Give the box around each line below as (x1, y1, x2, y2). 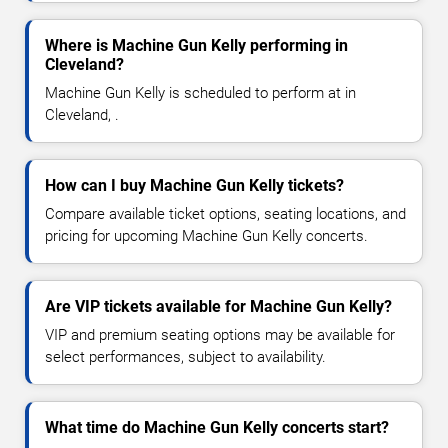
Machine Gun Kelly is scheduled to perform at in (45, 84, 356, 103)
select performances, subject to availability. (45, 348, 326, 367)
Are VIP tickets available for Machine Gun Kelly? (45, 297, 392, 317)
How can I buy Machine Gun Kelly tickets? (45, 176, 344, 196)
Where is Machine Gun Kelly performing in (45, 36, 348, 56)
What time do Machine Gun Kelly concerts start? (45, 418, 389, 438)
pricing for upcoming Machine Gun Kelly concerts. (45, 227, 368, 246)
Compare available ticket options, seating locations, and (45, 205, 406, 224)
